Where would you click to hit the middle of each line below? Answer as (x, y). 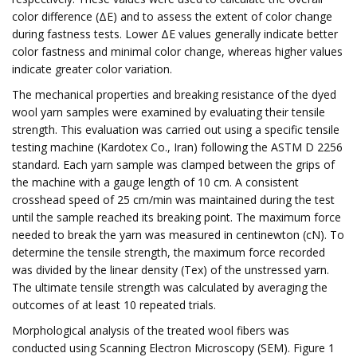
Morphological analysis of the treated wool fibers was (151, 330)
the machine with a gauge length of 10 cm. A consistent (155, 182)
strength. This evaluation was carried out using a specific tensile (176, 129)
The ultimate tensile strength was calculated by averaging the (170, 287)
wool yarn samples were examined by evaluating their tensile (169, 112)
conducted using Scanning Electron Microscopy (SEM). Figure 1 (173, 348)
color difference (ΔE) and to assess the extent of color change (172, 16)
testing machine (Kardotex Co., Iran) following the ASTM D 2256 (177, 147)
